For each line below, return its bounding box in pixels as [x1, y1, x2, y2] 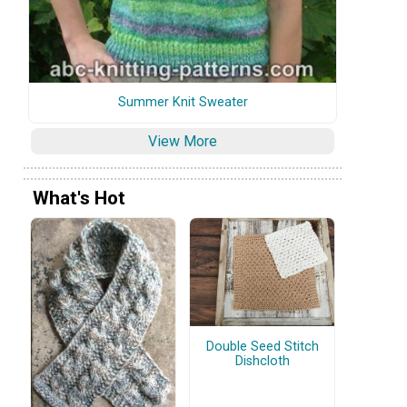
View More [148, 132, 217, 150]
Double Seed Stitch [205, 338, 319, 354]
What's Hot [33, 187, 125, 210]
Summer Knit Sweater [117, 94, 248, 110]
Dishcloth [234, 352, 290, 369]
